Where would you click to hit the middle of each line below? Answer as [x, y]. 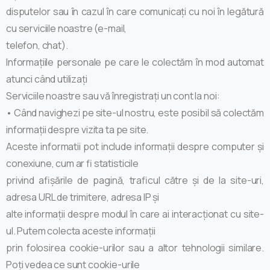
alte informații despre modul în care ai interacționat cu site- [135, 214]
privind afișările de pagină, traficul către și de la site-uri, [135, 180]
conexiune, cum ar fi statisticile [72, 163]
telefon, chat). [37, 45]
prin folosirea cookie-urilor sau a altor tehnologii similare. [135, 247]
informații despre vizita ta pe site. [77, 129]
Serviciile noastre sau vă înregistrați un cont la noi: [113, 96]
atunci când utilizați [47, 79]
